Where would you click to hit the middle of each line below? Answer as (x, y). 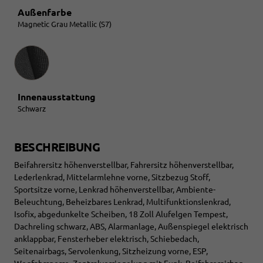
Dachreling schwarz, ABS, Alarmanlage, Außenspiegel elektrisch (131, 226)
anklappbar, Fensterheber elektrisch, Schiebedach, (107, 239)
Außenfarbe (45, 12)
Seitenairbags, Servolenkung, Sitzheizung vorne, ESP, (111, 251)
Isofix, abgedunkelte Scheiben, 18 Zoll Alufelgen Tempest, (121, 214)
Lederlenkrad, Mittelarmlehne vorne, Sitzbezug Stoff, (112, 177)
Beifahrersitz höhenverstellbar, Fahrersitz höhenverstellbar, (124, 165)
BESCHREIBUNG (57, 147)
